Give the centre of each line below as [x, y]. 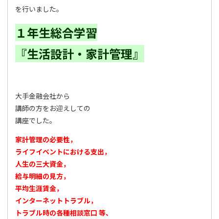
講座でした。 [36, 120]
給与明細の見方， [43, 176]
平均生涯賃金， [39, 188]
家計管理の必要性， [46, 139]
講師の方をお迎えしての [53, 108]
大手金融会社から [43, 96]
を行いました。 [39, 9]
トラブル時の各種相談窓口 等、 [64, 213]
